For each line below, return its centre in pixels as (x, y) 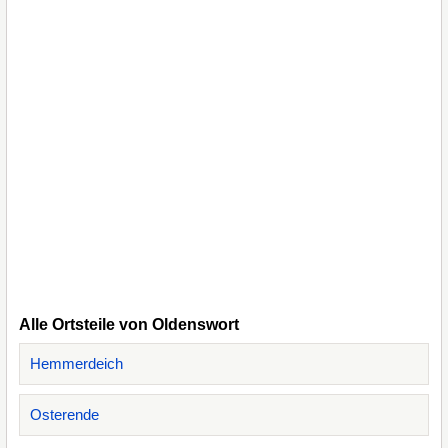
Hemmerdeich (76, 363)
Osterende (64, 414)
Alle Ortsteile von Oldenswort (129, 324)
